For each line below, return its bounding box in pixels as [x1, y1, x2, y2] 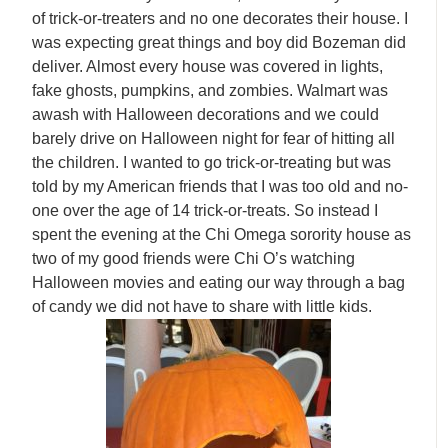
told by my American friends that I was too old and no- [32, 177, 409, 195]
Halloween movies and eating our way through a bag [32, 273, 406, 291]
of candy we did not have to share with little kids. [32, 297, 373, 315]
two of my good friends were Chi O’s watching [32, 249, 356, 267]
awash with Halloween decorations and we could [32, 105, 380, 123]
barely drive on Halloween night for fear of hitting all [32, 129, 396, 147]
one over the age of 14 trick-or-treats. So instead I [32, 201, 379, 219]
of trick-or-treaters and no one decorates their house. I [32, 9, 409, 27]
